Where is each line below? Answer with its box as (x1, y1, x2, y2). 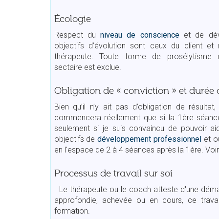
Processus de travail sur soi (54, 168, 173, 179)
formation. (54, 206, 90, 216)
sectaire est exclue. (54, 62, 121, 72)
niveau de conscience (100, 30, 179, 40)
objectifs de (54, 134, 98, 144)
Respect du (54, 30, 101, 40)
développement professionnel (97, 134, 202, 144)
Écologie (54, 13, 91, 24)
